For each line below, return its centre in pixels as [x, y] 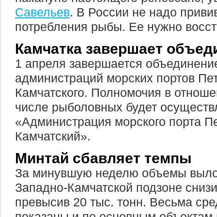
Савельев [42, 12]
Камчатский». [53, 136]
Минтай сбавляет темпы [103, 158]
